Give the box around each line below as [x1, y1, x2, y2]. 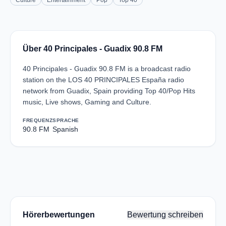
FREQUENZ [23, 118, 52, 123]
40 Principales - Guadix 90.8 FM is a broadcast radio [23, 65, 191, 73]
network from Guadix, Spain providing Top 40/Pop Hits [23, 87, 195, 95]
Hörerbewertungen [23, 210, 95, 219]
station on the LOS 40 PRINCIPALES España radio [23, 76, 184, 84]
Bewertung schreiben [127, 210, 203, 219]
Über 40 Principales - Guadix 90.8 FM [23, 44, 162, 53]
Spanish [52, 125, 78, 133]
